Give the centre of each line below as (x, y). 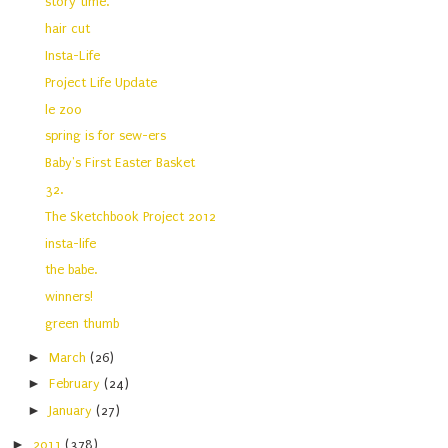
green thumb (82, 324)
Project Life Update (101, 82)
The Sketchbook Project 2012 (131, 216)
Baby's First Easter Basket (120, 163)
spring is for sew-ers (106, 136)
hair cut (68, 29)
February (77, 384)
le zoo (64, 109)
